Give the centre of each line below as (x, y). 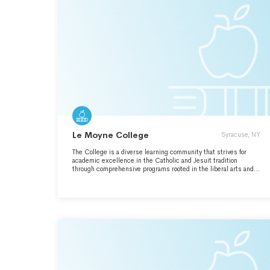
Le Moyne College (111, 135)
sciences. (87, 177)
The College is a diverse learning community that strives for (159, 152)
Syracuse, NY (241, 134)
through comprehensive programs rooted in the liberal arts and (163, 169)
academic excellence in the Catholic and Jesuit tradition (155, 160)
